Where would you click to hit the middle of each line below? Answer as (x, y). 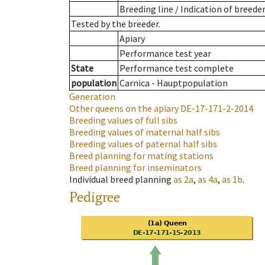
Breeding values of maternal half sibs (145, 132)
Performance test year (165, 54)
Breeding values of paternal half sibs (143, 144)
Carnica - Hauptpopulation (174, 83)
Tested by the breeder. (116, 24)
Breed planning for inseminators (135, 168)
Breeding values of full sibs (123, 120)
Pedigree (95, 197)
